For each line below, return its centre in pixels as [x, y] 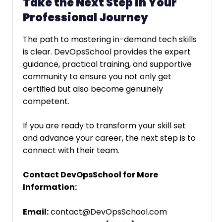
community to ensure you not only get [97, 77]
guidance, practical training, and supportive [107, 64]
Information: [50, 187]
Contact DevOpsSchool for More [90, 175]
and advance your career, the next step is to [109, 138]
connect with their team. [71, 151]
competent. [46, 102]
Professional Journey [85, 17]
